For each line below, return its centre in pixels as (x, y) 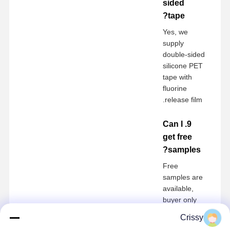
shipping (177, 222)
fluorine (175, 88)
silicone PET (183, 65)
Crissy (192, 217)
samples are (183, 177)
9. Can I (173, 124)
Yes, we (176, 32)
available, (178, 188)
